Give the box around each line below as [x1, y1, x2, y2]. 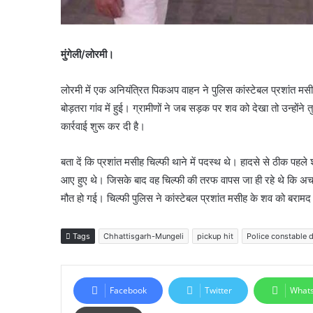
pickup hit [197, 231, 233, 241]
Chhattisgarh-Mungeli [103, 231, 184, 241]
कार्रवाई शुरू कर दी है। [61, 119, 145, 133]
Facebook [110, 284, 147, 296]
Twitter [205, 284, 232, 296]
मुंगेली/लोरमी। [61, 48, 114, 61]
